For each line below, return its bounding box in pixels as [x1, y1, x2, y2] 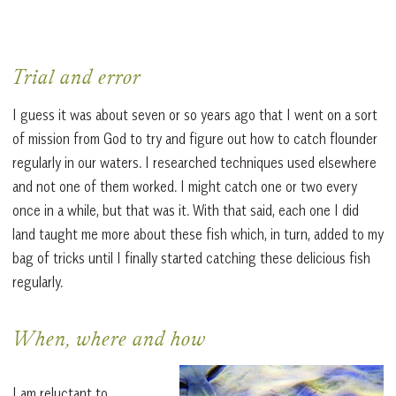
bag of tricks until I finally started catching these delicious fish [12, 249, 370, 268]
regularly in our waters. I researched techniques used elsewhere [12, 154, 377, 172]
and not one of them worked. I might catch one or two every [12, 178, 357, 196]
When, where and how [12, 330, 206, 354]
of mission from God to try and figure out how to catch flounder [12, 130, 377, 148]
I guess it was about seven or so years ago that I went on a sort [12, 106, 377, 125]
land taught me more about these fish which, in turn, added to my [12, 225, 384, 244]
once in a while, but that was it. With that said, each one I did [12, 202, 359, 220]
